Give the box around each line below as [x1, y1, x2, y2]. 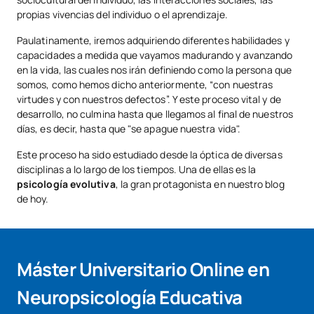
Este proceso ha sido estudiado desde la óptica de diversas [17, 148, 282, 162]
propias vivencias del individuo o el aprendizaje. [17, 8, 228, 22]
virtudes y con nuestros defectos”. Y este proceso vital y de [17, 93, 281, 107]
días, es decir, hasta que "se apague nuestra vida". [17, 122, 243, 136]
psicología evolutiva [17, 177, 116, 191]
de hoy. [17, 192, 51, 206]
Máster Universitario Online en [17, 257, 269, 282]
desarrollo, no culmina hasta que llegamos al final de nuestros [17, 107, 293, 121]
